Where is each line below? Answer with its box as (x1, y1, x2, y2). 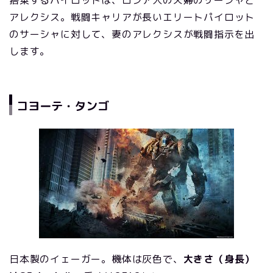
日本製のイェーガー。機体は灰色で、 (9, 252, 183, 266)
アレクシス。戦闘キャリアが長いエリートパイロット (9, 10, 255, 24)
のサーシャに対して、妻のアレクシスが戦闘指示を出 (9, 27, 255, 41)
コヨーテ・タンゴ (16, 97, 109, 115)
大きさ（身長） (183, 252, 255, 266)
